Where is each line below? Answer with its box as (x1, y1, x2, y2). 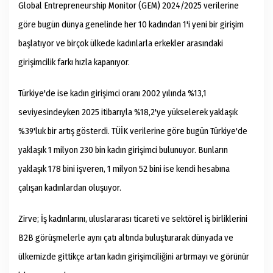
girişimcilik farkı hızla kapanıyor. (18, 57, 130, 68)
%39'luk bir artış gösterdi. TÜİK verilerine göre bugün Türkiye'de (18, 126, 247, 137)
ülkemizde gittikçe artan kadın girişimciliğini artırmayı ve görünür (18, 251, 249, 263)
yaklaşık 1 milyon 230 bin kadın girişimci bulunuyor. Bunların (18, 144, 228, 156)
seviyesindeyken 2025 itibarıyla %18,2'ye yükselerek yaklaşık (18, 107, 238, 118)
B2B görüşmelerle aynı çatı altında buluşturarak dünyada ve (18, 232, 233, 244)
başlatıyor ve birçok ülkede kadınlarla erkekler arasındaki (18, 38, 223, 49)
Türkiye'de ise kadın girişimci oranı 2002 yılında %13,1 (18, 88, 207, 99)
